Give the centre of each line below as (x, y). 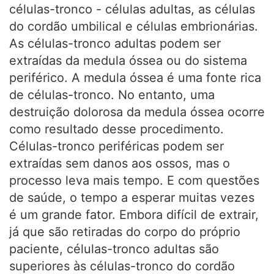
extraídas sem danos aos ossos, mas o (120, 163)
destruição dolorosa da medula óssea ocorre (137, 112)
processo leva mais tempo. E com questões (134, 180)
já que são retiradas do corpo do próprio (125, 232)
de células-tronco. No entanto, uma (112, 95)
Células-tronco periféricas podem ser (117, 146)
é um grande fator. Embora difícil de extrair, (134, 215)
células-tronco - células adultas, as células (132, 9)
